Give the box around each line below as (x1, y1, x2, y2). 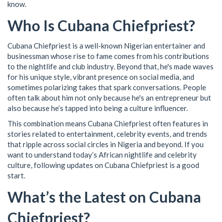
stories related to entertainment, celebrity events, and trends (7, 129, 207, 138)
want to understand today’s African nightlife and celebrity (7, 150, 197, 159)
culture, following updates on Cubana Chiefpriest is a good (7, 161, 199, 169)
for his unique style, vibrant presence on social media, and (7, 72, 194, 81)
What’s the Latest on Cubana (7, 187, 201, 206)
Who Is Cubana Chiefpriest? (7, 16, 195, 34)
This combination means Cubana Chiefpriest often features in (7, 119, 208, 128)
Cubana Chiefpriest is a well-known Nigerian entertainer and (7, 41, 205, 50)
